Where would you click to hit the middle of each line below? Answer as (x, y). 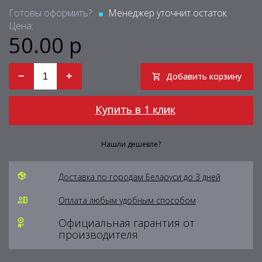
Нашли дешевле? (131, 144)
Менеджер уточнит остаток (166, 13)
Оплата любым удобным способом (127, 200)
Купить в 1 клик (135, 109)
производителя (98, 235)
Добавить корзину (204, 76)
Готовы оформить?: (52, 13)
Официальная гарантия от (126, 223)
